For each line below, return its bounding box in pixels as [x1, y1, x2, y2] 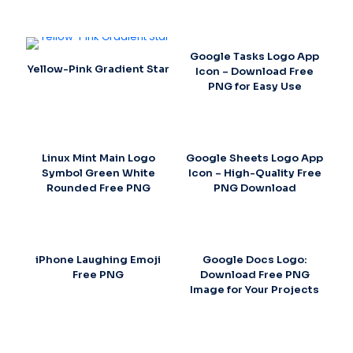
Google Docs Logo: [202, 252, 307, 266]
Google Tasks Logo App [190, 49, 320, 63]
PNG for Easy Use [207, 79, 302, 93]
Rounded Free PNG [46, 180, 150, 195]
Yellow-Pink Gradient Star [27, 61, 169, 76]
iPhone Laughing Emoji [35, 252, 162, 266]
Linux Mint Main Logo [41, 150, 155, 165]
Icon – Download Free [195, 64, 314, 78]
